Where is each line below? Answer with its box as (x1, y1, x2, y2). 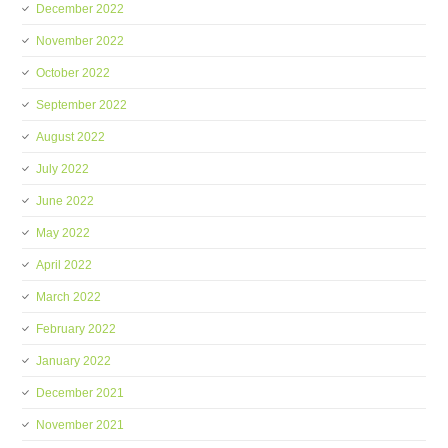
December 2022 (36, 2, 125, 16)
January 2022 (36, 354, 112, 368)
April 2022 (36, 258, 93, 272)
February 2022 (36, 322, 117, 336)
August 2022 (36, 130, 106, 144)
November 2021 (36, 418, 125, 432)
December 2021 (36, 386, 125, 400)
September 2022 (36, 98, 128, 112)
